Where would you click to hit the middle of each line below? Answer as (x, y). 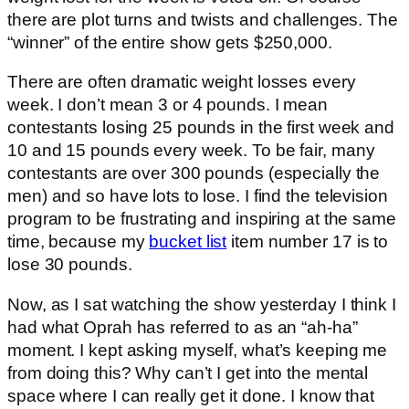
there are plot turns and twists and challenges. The (203, 19)
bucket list (188, 242)
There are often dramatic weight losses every (182, 82)
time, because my (79, 242)
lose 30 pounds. (70, 265)
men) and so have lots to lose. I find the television (198, 196)
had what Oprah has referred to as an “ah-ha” (183, 327)
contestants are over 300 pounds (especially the (194, 173)
